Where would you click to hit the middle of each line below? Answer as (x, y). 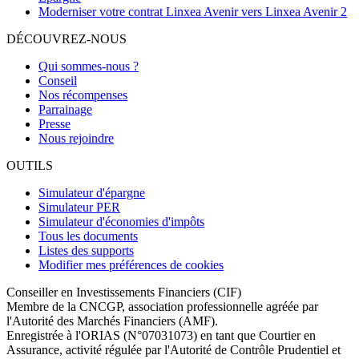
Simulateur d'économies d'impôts (121, 222)
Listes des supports (86, 250)
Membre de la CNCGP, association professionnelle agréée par (162, 307)
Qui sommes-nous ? (89, 66)
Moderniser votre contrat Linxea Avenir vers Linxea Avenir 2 (193, 12)
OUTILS (30, 165)
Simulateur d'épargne (92, 193)
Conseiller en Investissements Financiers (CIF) (124, 292)
